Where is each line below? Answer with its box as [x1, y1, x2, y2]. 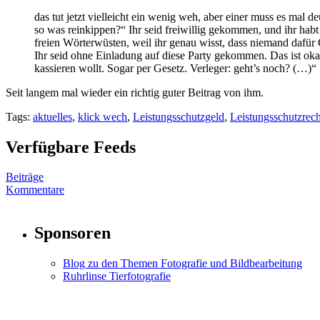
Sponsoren [34, 224, 111, 243]
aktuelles [33, 110, 72, 123]
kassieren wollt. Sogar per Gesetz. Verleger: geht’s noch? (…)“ [34, 61, 316, 74]
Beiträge [6, 171, 44, 184]
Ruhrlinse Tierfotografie [63, 270, 171, 283]
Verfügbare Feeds [6, 137, 136, 156]
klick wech [78, 110, 127, 123]
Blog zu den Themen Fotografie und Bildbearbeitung [63, 257, 302, 270]
